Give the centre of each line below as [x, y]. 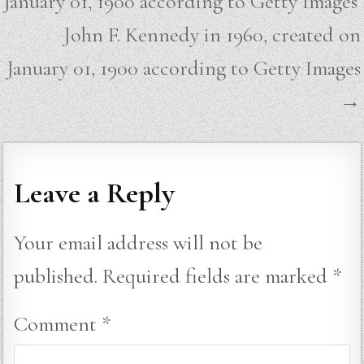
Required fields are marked [218, 275]
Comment [58, 323]
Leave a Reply [95, 193]
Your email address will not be [139, 242]
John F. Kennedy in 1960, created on [212, 35]
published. [56, 275]
